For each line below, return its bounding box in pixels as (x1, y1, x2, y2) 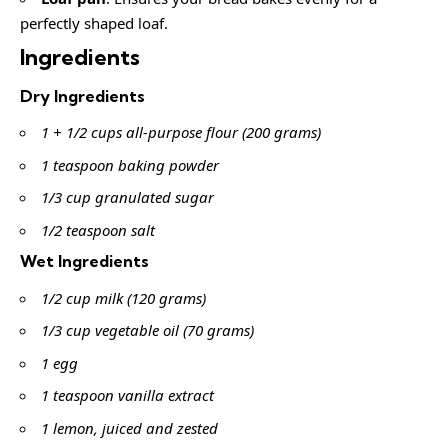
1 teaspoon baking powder (41, 154, 219, 175)
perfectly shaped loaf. (20, 12, 168, 33)
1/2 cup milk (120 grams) (41, 287, 206, 308)
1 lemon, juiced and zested (41, 417, 218, 438)
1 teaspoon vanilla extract (41, 385, 214, 406)
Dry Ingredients (20, 85, 145, 106)
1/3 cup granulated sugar (41, 187, 214, 208)
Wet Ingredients (20, 251, 149, 272)
